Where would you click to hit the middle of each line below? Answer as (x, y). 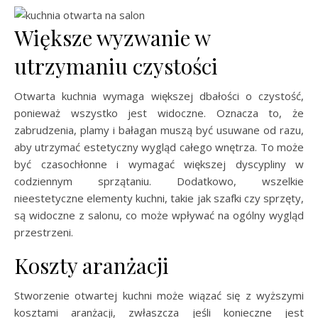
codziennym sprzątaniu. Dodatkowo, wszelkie (159, 181)
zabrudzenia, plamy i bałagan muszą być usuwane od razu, (159, 130)
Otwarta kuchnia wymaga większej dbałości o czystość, (159, 95)
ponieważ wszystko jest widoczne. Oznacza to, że (159, 113)
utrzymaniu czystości (116, 66)
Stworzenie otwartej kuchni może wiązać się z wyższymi (159, 295)
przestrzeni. (44, 232)
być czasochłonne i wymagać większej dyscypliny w (159, 164)
